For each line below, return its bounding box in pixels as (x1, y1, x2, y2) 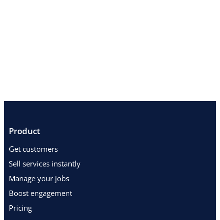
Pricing (9, 202, 32, 213)
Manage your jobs (9, 173, 69, 183)
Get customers (9, 143, 58, 154)
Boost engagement (9, 188, 72, 198)
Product (9, 125, 40, 137)
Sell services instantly (9, 158, 81, 168)
